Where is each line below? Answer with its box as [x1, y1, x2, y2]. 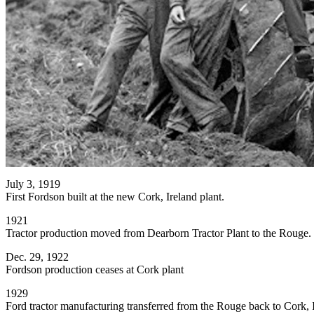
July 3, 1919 [6, 178, 60, 191]
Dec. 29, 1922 [6, 251, 69, 264]
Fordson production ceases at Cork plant [6, 264, 184, 276]
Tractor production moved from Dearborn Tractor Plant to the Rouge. [6, 227, 311, 240]
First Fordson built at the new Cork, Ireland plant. [6, 191, 224, 203]
